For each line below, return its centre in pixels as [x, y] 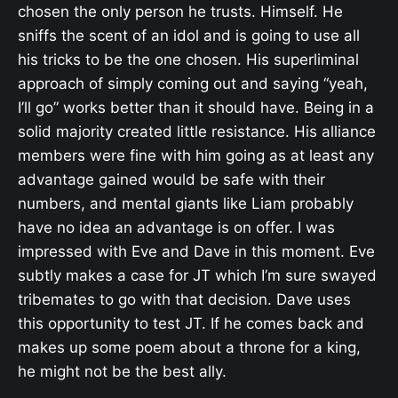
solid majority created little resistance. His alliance [197, 131]
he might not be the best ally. [122, 371]
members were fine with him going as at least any [196, 155]
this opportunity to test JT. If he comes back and [191, 323]
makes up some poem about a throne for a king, [189, 347]
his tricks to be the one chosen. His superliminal [188, 59]
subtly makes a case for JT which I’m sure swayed [197, 275]
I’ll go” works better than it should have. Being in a [196, 107]
